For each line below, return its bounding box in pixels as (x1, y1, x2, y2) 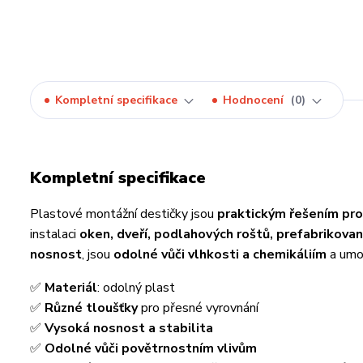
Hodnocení (223, 92, 287, 108)
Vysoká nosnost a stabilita (45, 319, 213, 337)
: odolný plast (97, 279, 175, 297)
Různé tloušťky (45, 299, 138, 317)
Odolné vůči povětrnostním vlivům (45, 340, 257, 357)
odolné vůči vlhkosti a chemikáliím (113, 246, 327, 263)
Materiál (45, 279, 97, 297)
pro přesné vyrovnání (138, 299, 258, 317)
